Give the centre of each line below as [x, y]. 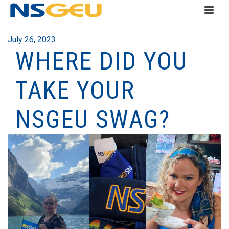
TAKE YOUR [75, 90]
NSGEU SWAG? [93, 119]
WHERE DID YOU [101, 61]
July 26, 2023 [32, 40]
